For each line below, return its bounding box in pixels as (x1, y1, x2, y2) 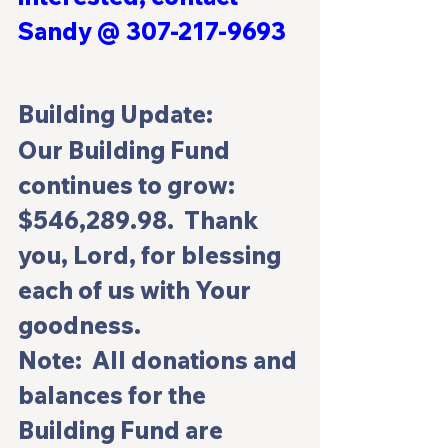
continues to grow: (18, 170, 240, 201)
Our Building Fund (18, 135, 235, 166)
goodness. (18, 310, 141, 341)
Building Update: (18, 99, 213, 130)
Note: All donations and (18, 345, 302, 376)
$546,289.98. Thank (18, 205, 263, 236)
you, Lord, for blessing (18, 240, 286, 271)
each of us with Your (18, 275, 256, 306)
